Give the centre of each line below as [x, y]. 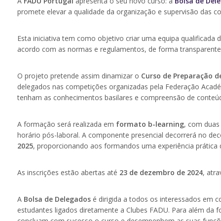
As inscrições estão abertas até [68, 173]
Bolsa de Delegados [57, 199]
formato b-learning [150, 124]
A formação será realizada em [67, 124]
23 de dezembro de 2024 [161, 173]
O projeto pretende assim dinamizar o [79, 76]
